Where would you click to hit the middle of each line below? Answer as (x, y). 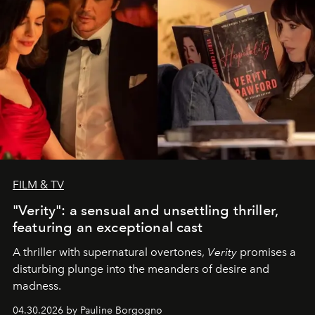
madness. (37, 285)
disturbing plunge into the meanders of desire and (141, 269)
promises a (266, 252)
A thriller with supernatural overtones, (110, 252)
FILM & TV (38, 184)
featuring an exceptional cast (108, 227)
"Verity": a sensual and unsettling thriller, (146, 210)
